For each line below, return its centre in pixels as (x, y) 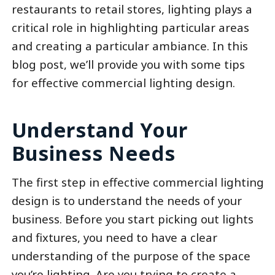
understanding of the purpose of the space (131, 255)
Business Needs (94, 153)
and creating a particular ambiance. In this (130, 45)
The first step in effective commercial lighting (137, 182)
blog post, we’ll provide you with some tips (128, 64)
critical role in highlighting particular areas (130, 27)
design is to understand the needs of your (126, 200)
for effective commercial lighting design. (123, 82)
